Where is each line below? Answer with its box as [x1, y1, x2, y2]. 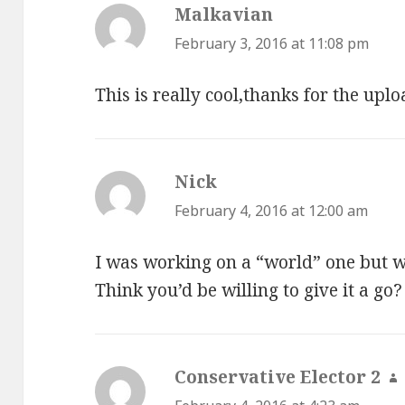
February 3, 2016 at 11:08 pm [174, 33, 370, 54]
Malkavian [174, 3, 274, 27]
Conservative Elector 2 [174, 364, 381, 389]
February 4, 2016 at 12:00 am [174, 200, 369, 221]
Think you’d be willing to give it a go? [95, 278, 403, 302]
